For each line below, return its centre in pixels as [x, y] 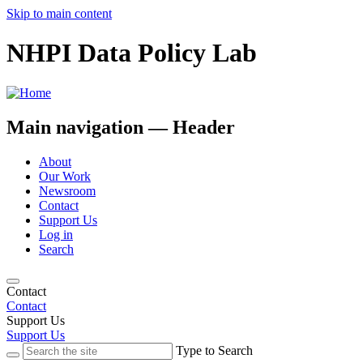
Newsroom [67, 190]
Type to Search [214, 350]
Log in [56, 234]
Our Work [65, 176]
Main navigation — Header [121, 127]
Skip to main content [59, 13]
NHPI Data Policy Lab [132, 53]
